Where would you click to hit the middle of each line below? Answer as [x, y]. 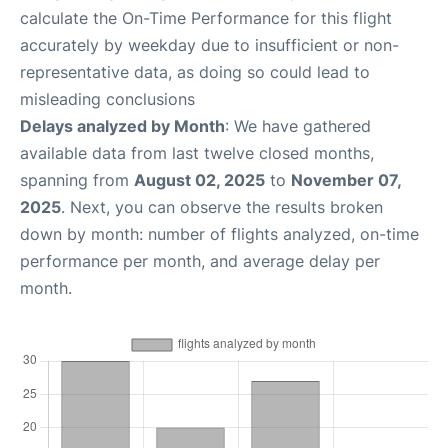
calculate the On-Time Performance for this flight [206, 17]
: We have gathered [298, 125]
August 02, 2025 [199, 179]
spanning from [77, 179]
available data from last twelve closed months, [197, 152]
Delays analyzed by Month [122, 125]
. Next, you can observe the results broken [222, 206]
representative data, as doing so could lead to [195, 71]
